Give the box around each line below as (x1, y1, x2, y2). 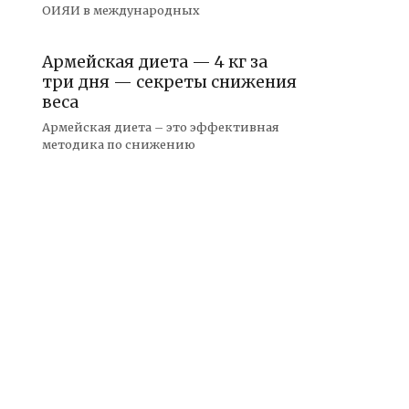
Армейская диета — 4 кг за (42, 52, 267, 73)
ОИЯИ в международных (42, 2, 200, 17)
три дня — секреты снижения (42, 72, 297, 93)
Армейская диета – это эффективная (42, 120, 279, 135)
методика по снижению (42, 137, 195, 152)
